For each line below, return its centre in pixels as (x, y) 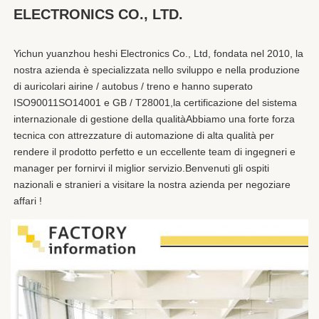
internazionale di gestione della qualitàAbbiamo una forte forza (154, 119)
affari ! (28, 201)
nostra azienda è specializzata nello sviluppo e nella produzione (157, 70)
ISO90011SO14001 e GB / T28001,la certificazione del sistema (155, 103)
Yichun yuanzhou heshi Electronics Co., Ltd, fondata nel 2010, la (158, 54)
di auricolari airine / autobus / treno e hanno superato (133, 87)
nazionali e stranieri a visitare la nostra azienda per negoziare (152, 185)
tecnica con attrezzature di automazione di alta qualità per (144, 136)
